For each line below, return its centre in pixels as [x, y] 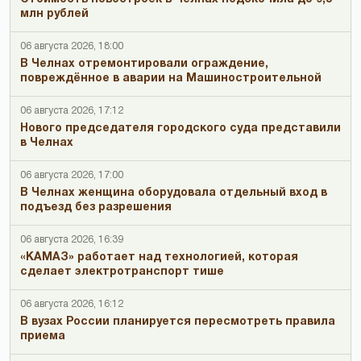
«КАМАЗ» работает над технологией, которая [159, 257]
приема [43, 336]
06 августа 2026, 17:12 [72, 110]
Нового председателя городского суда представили [180, 128]
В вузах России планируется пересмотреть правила [178, 322]
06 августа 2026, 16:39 [72, 239]
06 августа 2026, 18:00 [72, 46]
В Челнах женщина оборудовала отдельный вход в [174, 193]
